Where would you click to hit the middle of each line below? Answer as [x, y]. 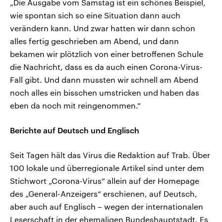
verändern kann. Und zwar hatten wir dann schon [103, 28]
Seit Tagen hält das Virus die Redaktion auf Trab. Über [110, 155]
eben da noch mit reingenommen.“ [75, 106]
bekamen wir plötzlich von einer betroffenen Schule [107, 54]
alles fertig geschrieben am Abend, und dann [94, 41]
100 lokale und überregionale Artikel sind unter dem [107, 168]
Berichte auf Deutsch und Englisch [75, 130]
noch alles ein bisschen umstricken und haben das [105, 93]
